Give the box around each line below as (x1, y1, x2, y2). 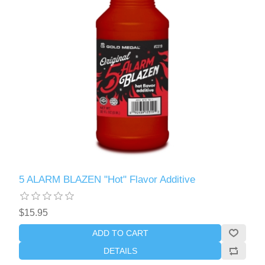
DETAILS (103, 245, 137, 256)
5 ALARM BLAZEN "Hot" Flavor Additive (19, 173, 196, 185)
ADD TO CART (92, 228, 148, 238)
